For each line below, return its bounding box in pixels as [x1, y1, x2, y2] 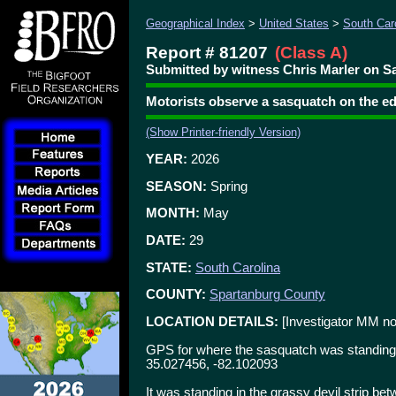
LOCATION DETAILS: [146, 314, 278, 329]
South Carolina [195, 260, 280, 275]
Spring [207, 179, 247, 194]
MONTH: [146, 206, 200, 221]
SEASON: [146, 179, 207, 194]
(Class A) [275, 43, 347, 62]
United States [259, 17, 329, 30]
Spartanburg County [209, 287, 325, 302]
